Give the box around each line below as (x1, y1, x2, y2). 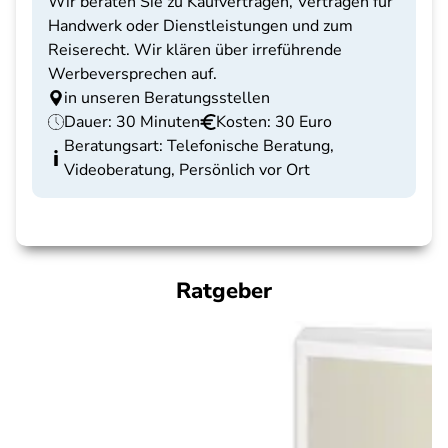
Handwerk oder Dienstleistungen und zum (48, 15, 353, 37)
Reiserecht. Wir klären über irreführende (48, 39, 342, 61)
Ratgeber (176, 276, 272, 306)
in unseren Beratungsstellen (64, 87, 270, 109)
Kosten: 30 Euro (216, 111, 332, 133)
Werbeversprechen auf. (48, 63, 217, 85)
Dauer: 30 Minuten (64, 111, 200, 133)
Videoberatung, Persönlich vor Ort (64, 159, 310, 181)
